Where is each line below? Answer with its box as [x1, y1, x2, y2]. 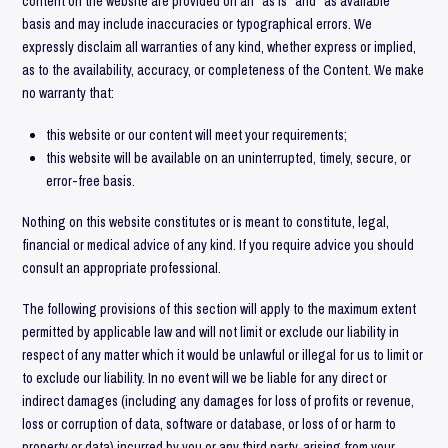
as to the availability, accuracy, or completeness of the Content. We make [22, 61, 425, 80]
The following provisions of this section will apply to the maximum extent [22, 300, 417, 319]
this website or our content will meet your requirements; [45, 125, 347, 144]
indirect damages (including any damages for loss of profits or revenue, [22, 392, 415, 411]
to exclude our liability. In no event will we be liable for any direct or [22, 369, 388, 388]
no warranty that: [22, 84, 115, 103]
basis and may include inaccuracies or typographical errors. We [22, 15, 373, 34]
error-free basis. [45, 171, 135, 190]
